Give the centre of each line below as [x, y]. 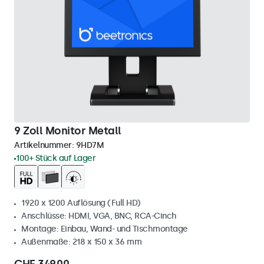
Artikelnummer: [45, 145]
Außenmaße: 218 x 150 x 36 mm [81, 242]
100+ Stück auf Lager [56, 158]
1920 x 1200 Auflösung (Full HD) [81, 203]
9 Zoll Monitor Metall [68, 131]
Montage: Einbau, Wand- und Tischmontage [105, 229]
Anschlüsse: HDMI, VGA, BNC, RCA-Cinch [99, 216]
